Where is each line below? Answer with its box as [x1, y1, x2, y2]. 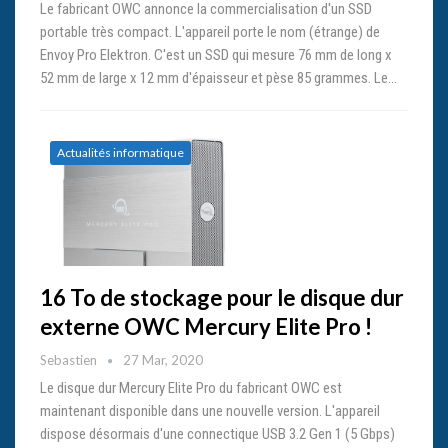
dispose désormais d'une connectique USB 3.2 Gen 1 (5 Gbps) [40, 424, 395, 443]
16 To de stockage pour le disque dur [40, 283, 404, 311]
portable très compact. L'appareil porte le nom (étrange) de [40, 23, 380, 42]
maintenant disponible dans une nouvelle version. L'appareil [40, 401, 380, 420]
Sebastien [40, 351, 100, 368]
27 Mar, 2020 [123, 351, 203, 368]
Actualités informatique [57, 145, 184, 161]
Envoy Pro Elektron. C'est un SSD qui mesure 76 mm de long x [40, 46, 392, 65]
